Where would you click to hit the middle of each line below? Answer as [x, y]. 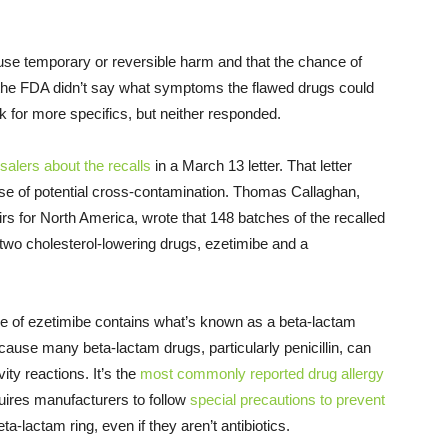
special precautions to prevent [287, 400]
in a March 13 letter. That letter [251, 166]
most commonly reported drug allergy [262, 374]
